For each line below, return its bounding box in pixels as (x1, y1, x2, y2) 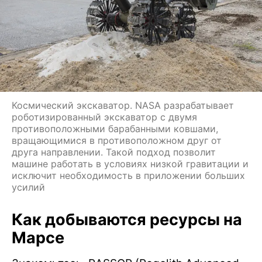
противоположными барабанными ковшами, (12, 123, 218, 135)
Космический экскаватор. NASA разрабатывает (12, 99, 234, 112)
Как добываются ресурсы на (12, 210, 242, 230)
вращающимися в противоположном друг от (12, 135, 222, 147)
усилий (12, 181, 45, 194)
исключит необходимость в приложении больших (12, 170, 245, 182)
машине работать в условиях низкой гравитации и (12, 158, 249, 170)
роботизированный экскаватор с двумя (12, 111, 197, 123)
